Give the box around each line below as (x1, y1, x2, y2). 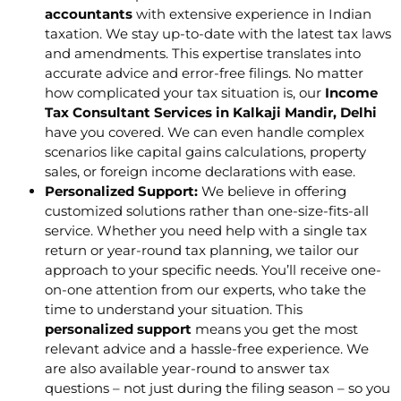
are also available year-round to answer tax (45, 360, 329, 378)
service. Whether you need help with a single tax (45, 222, 367, 240)
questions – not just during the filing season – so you (45, 380, 390, 397)
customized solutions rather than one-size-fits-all (45, 202, 369, 220)
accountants (45, 5, 132, 23)
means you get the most (192, 320, 358, 338)
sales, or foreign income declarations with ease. (45, 163, 355, 181)
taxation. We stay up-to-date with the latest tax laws (45, 25, 391, 43)
